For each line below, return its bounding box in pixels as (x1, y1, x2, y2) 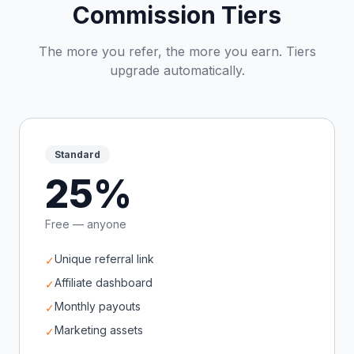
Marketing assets (55, 323, 143, 337)
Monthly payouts (55, 299, 141, 313)
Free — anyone (45, 217, 126, 231)
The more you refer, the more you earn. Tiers (38, 43, 316, 59)
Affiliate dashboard (55, 276, 153, 289)
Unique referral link (55, 252, 154, 265)
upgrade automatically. (109, 62, 245, 78)
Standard (55, 149, 100, 160)
